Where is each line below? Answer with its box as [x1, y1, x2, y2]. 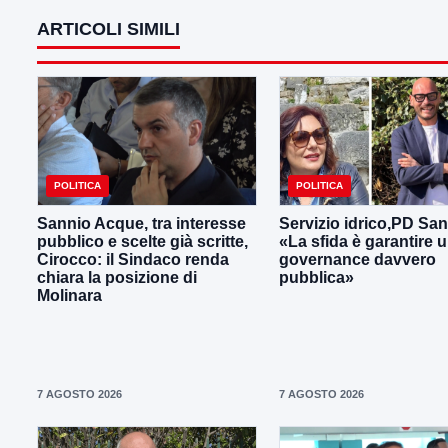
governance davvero [279, 250, 436, 268]
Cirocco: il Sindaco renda [37, 250, 229, 268]
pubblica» [279, 268, 354, 286]
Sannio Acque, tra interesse [37, 214, 246, 232]
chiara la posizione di [37, 268, 197, 286]
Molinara [37, 286, 102, 304]
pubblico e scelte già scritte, [37, 232, 248, 250]
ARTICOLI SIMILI [37, 19, 180, 40]
